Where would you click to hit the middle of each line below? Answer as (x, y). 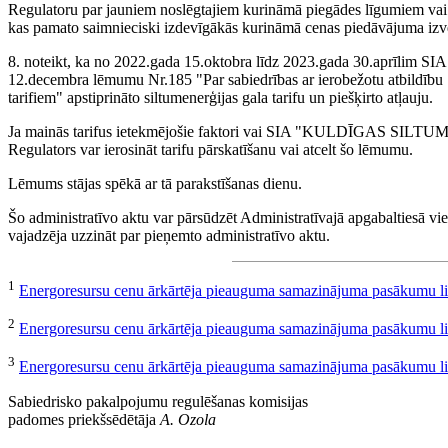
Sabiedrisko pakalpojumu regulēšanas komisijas (158, 401)
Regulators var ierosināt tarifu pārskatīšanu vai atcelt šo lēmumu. (210, 149)
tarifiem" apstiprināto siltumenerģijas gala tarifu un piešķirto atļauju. (220, 97)
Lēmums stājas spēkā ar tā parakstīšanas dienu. (155, 183)
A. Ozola (188, 419)
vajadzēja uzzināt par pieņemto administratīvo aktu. (169, 235)
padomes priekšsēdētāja (84, 419)
